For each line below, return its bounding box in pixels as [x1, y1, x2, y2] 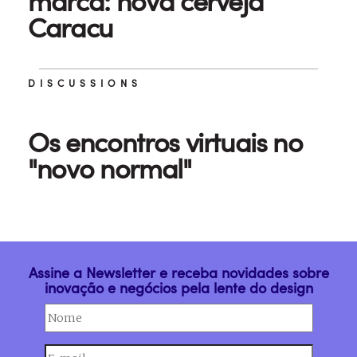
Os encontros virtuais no [28, 124, 303, 161]
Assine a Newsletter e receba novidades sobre [28, 263, 329, 283]
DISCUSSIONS [28, 76, 142, 90]
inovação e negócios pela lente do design [44, 278, 313, 298]
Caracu [28, 9, 113, 46]
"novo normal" [28, 150, 191, 187]
